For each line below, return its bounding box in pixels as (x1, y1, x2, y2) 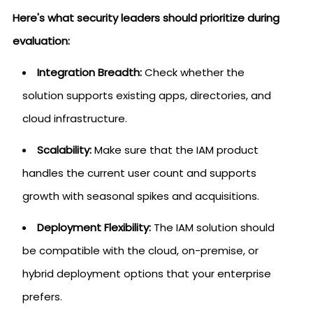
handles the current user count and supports (22, 165, 256, 180)
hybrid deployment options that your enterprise (22, 265, 271, 281)
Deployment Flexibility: (37, 219, 151, 235)
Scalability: (37, 142, 92, 157)
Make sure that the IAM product (92, 142, 259, 157)
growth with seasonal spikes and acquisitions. (22, 188, 259, 203)
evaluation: (13, 33, 70, 48)
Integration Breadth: (37, 64, 142, 80)
